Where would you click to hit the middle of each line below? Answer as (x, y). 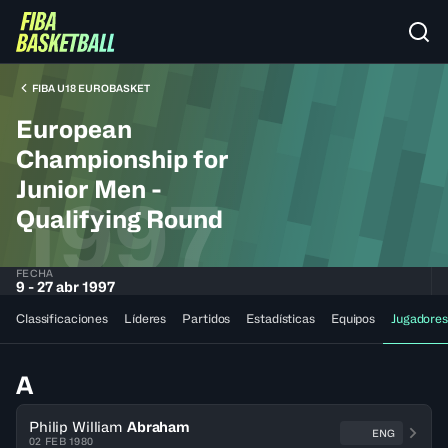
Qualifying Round (119, 219)
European (74, 129)
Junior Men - (89, 189)
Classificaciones (62, 318)
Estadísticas (280, 318)
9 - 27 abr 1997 (65, 286)
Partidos (206, 318)
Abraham (158, 426)
